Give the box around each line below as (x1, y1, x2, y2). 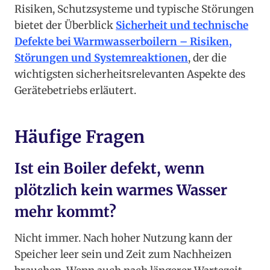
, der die (188, 51, 227, 65)
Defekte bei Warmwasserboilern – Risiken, (14, 35, 232, 49)
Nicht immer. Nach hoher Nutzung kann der (14, 231, 233, 245)
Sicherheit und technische (116, 19, 248, 33)
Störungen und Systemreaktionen (14, 51, 188, 65)
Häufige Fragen (14, 126, 145, 148)
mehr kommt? (14, 202, 116, 222)
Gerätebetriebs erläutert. (14, 84, 136, 98)
